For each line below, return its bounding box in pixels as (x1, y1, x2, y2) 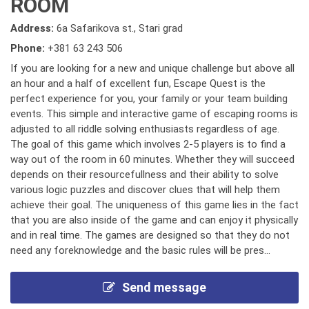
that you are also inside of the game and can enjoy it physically (10, 214, 298, 226)
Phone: (10, 42, 48, 54)
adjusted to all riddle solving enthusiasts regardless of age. (10, 123, 279, 135)
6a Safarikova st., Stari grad (57, 22, 183, 34)
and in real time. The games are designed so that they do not (10, 229, 290, 241)
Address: (10, 22, 57, 34)
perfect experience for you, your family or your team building (10, 92, 288, 105)
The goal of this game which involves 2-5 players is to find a (10, 138, 286, 150)
